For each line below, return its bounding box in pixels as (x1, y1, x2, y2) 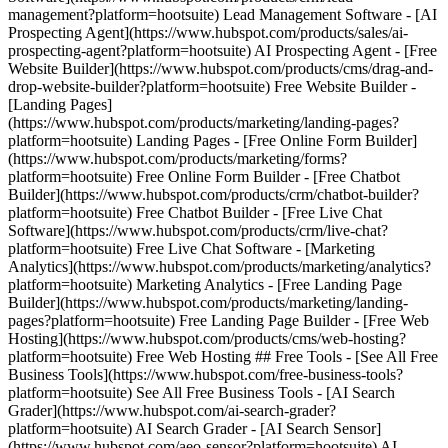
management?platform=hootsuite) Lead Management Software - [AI (8, 6, 437, 23)
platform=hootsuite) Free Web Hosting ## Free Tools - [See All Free (8, 348, 438, 365)
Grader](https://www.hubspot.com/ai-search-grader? (8, 402, 336, 419)
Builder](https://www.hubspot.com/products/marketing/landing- (8, 294, 408, 311)
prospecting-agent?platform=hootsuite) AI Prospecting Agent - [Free (8, 42, 437, 59)
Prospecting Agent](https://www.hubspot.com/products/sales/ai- (8, 24, 408, 41)
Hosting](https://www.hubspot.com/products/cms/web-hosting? (8, 330, 406, 347)
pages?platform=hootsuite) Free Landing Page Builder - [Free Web (8, 312, 429, 329)
